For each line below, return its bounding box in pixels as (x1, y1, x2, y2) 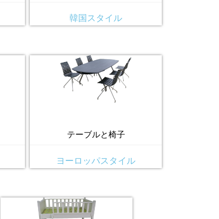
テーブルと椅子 (66, 130, 125, 140)
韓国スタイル (69, 13, 122, 23)
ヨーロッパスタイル (56, 155, 135, 166)
